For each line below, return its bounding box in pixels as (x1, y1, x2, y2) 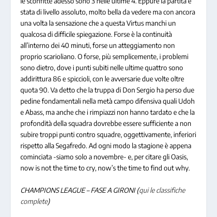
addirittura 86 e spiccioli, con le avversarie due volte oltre (20, 75, 185, 83)
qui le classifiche (139, 186, 186, 194)
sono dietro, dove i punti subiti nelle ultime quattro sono (20, 63, 184, 72)
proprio (20, 52, 44, 61)
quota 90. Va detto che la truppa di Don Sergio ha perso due (20, 86, 195, 94)
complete (20, 197, 48, 205)
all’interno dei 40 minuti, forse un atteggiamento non (20, 41, 175, 50)
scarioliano (44, 52, 75, 61)
